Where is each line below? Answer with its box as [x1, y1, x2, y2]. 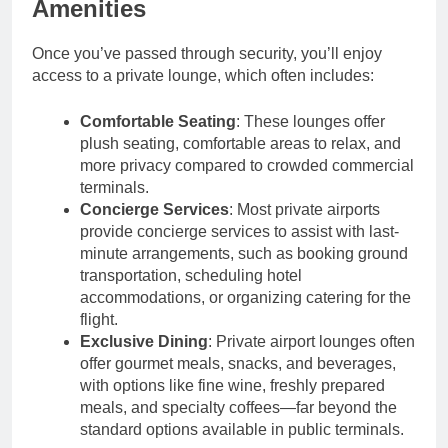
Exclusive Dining [80, 332, 208, 350]
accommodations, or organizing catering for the [80, 288, 411, 306]
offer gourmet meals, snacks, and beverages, [80, 354, 396, 372]
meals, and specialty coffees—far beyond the [80, 398, 397, 416]
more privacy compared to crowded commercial [80, 156, 414, 174]
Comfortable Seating [80, 112, 236, 130]
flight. [80, 310, 118, 328]
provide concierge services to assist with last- [80, 222, 399, 240]
